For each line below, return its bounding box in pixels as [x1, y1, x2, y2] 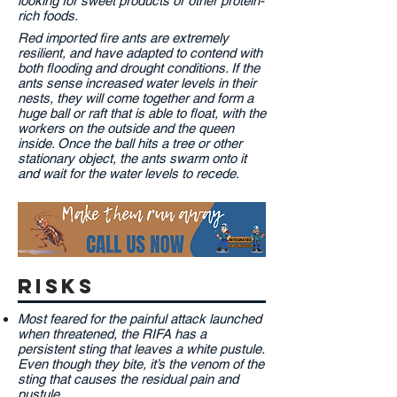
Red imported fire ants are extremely [18, 30, 229, 45]
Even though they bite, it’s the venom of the [18, 356, 264, 371]
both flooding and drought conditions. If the [18, 60, 260, 75]
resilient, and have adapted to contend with [18, 45, 262, 60]
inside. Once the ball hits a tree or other [18, 136, 242, 151]
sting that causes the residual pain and [18, 371, 238, 386]
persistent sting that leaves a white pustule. [18, 341, 264, 356]
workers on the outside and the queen [18, 121, 234, 136]
